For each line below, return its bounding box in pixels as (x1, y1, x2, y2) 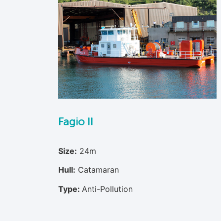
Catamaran (77, 165, 119, 175)
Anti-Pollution (81, 184, 133, 194)
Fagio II (58, 114, 93, 128)
